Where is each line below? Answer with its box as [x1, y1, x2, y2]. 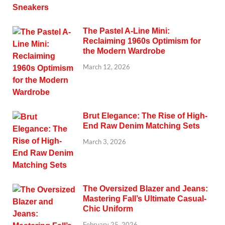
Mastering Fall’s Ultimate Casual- [83, 194, 206, 203]
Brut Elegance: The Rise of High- [83, 111, 207, 120]
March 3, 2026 [83, 138, 126, 146]
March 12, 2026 [83, 63, 130, 71]
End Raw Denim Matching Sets [83, 121, 200, 130]
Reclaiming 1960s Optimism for [83, 36, 201, 45]
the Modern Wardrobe [83, 46, 165, 55]
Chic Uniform [83, 204, 133, 213]
